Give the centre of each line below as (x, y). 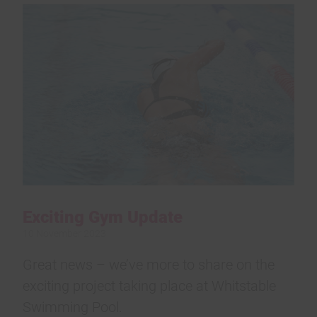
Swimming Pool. (73, 306)
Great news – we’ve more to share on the (149, 264)
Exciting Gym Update (103, 216)
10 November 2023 (64, 233)
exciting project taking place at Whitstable (149, 285)
